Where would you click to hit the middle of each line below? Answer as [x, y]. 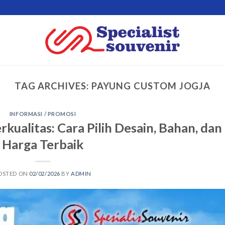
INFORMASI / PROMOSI [43, 114]
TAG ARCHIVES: [53, 86]
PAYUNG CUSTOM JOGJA [151, 86]
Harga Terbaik [43, 144]
